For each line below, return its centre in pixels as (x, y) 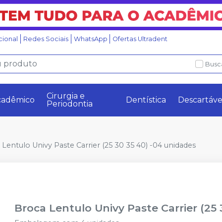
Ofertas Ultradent (140, 39)
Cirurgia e (66, 96)
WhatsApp (90, 39)
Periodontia (70, 104)
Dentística (146, 100)
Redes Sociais (46, 39)
